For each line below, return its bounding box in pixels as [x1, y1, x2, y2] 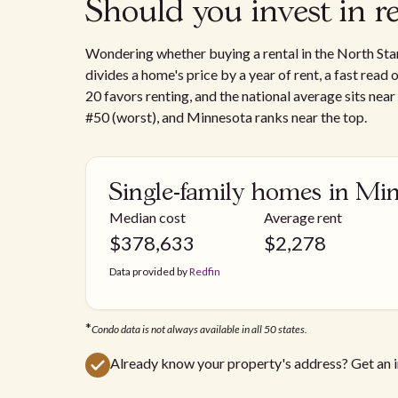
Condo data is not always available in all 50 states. [92, 322, 307, 336]
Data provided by [109, 264, 189, 278]
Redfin [189, 264, 220, 278]
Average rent [264, 208, 342, 226]
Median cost [109, 208, 186, 226]
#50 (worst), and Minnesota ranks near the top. [85, 107, 367, 125]
